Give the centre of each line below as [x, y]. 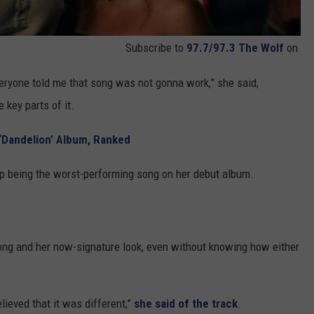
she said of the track [186, 304]
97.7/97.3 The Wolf [235, 48]
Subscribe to [156, 48]
